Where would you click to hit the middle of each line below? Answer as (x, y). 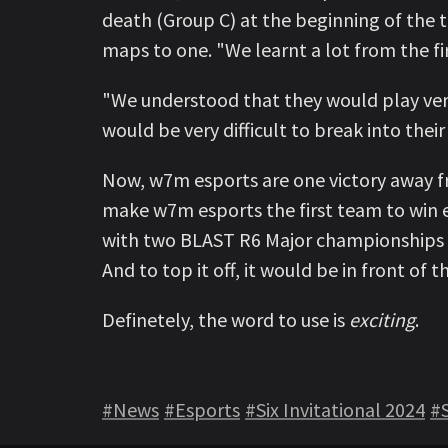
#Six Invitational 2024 (335, 409)
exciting (382, 319)
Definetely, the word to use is (225, 319)
